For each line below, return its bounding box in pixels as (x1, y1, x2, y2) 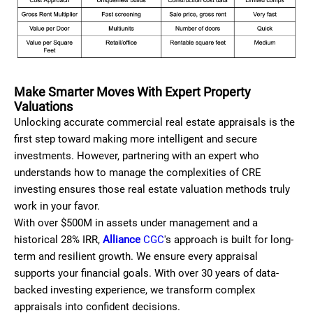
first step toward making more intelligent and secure (14, 133, 257, 146)
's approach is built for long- (164, 233, 293, 247)
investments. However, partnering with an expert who (14, 150, 259, 163)
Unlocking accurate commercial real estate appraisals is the (14, 116, 295, 129)
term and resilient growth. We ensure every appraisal (14, 250, 258, 263)
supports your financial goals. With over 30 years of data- (14, 267, 279, 280)
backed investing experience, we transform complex (14, 284, 255, 297)
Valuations (14, 99, 73, 115)
